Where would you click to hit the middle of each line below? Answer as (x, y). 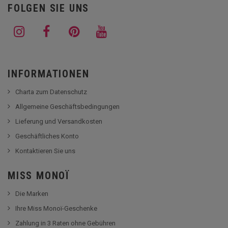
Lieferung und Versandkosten (59, 121)
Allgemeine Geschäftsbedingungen (67, 106)
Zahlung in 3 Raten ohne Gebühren (65, 223)
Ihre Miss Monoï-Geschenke (56, 208)
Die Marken (32, 193)
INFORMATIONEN (49, 74)
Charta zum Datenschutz (51, 92)
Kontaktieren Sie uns (45, 151)
